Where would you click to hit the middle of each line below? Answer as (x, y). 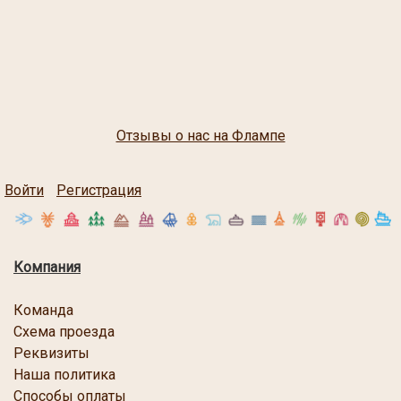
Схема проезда (64, 332)
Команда (43, 311)
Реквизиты (51, 354)
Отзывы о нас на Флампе (200, 136)
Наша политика (64, 375)
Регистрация (99, 191)
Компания (47, 268)
